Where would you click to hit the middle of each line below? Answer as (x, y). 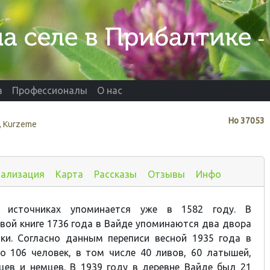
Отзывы (166, 174)
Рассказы (115, 174)
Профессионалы (50, 91)
